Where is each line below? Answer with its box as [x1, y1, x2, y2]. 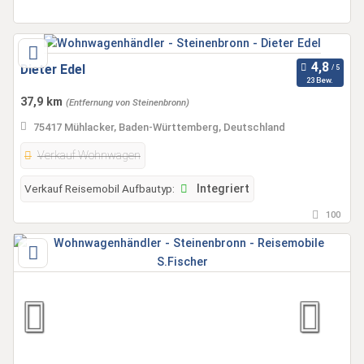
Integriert [193, 182, 249, 197]
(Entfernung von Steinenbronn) [66, 97, 189, 109]
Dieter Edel [20, 62, 85, 78]
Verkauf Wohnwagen [37, 149, 141, 163]
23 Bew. [306, 75, 334, 84]
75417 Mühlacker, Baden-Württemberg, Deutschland [32, 121, 285, 134]
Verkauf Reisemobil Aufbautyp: [24, 182, 175, 196]
